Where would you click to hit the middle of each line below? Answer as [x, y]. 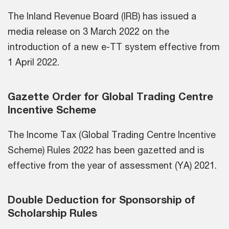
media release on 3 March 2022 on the [88, 31]
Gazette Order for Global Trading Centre [110, 96]
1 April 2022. [33, 62]
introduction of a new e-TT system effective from [114, 46]
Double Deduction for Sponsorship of [101, 199]
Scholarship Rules [52, 213]
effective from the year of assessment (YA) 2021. [112, 165]
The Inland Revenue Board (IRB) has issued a [102, 16]
